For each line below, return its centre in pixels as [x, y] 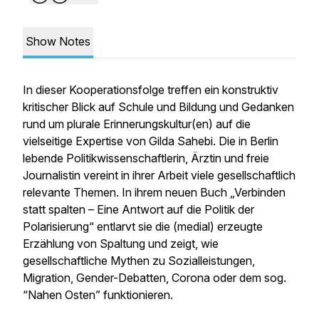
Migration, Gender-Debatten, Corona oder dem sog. [155, 278]
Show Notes [58, 41]
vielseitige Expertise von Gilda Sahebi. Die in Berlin [151, 141]
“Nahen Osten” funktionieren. [98, 295]
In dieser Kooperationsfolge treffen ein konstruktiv [151, 90]
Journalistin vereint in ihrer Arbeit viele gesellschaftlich [159, 175]
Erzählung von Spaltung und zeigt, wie [121, 244]
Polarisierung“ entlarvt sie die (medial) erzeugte [143, 226]
